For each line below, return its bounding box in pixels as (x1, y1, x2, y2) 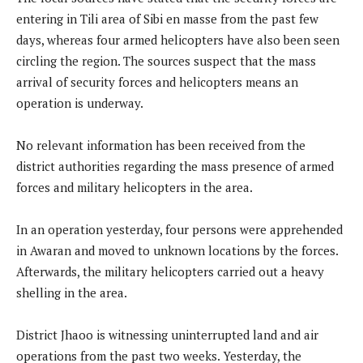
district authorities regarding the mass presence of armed (16, 158, 334, 175)
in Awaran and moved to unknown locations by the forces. (16, 242, 338, 259)
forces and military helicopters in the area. (16, 179, 253, 196)
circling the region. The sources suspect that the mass (16, 53, 316, 70)
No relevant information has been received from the (16, 137, 305, 154)
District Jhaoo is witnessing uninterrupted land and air (16, 327, 318, 344)
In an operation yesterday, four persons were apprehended (16, 221, 343, 238)
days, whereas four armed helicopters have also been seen (16, 32, 340, 49)
